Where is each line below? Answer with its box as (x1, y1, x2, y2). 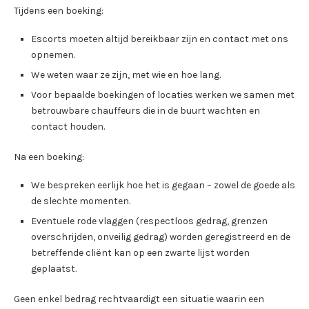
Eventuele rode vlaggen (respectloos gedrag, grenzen (31, 215, 268, 227)
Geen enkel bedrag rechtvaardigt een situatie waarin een (14, 292, 264, 305)
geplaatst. (31, 262, 77, 275)
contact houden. (31, 120, 105, 132)
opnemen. (31, 48, 75, 61)
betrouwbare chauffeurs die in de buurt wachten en (31, 104, 260, 117)
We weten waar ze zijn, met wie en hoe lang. (31, 68, 221, 81)
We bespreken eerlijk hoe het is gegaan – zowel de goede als (31, 179, 295, 191)
